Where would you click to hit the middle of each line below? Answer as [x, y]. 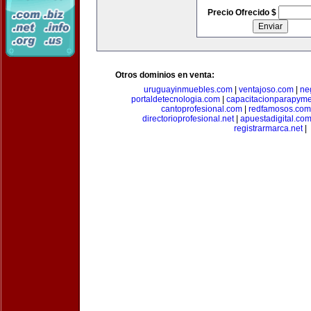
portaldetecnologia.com [175, 99]
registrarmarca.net [268, 128]
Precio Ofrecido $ [243, 12]
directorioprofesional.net [188, 119]
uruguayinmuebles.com [188, 90]
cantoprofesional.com [202, 109]
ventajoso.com [266, 90]
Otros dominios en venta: [165, 75]
